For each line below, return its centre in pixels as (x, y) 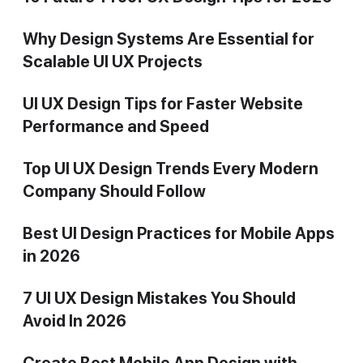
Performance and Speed (116, 126)
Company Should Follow (114, 191)
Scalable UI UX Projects (113, 61)
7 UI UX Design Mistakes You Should (159, 298)
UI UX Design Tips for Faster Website (163, 103)
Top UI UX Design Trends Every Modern (171, 168)
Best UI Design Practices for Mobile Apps (179, 233)
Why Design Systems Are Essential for (169, 38)
